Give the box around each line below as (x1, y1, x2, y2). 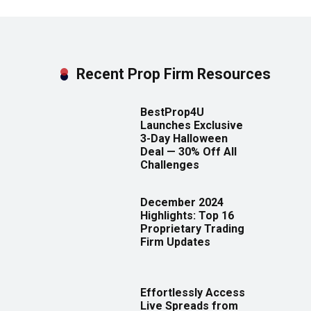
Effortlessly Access (140, 286, 245, 300)
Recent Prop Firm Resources (76, 65, 271, 83)
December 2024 (140, 196, 224, 210)
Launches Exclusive (140, 119, 243, 133)
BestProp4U (140, 106, 204, 119)
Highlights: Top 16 (140, 209, 234, 223)
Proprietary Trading (140, 222, 244, 236)
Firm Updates (140, 235, 210, 249)
